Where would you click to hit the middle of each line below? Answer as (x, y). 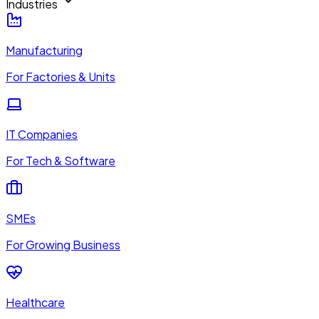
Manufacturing (44, 50)
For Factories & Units (61, 76)
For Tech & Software (61, 160)
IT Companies (42, 134)
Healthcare (35, 302)
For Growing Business (63, 244)
